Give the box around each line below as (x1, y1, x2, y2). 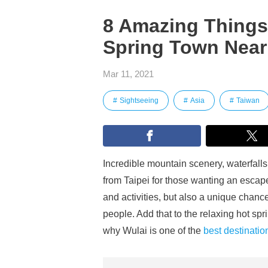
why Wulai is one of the (103, 226, 203, 236)
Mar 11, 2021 (103, 69, 154, 79)
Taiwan (236, 96, 260, 105)
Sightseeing (120, 96, 159, 105)
